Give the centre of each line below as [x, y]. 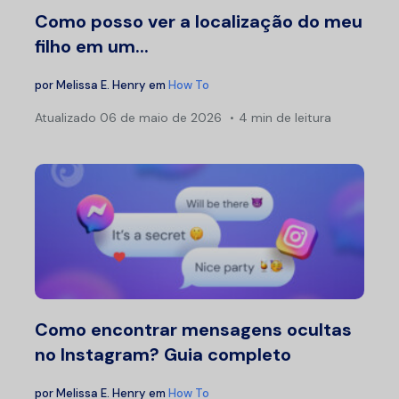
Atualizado [65, 117]
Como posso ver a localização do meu [199, 21]
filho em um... [92, 46]
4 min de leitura [285, 117]
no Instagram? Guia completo [163, 354]
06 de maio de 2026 [159, 117]
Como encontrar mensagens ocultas [193, 329]
